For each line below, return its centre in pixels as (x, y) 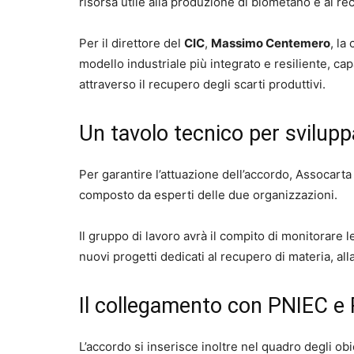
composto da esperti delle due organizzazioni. (208, 195)
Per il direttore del (132, 43)
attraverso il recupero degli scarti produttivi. (202, 85)
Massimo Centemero (271, 43)
